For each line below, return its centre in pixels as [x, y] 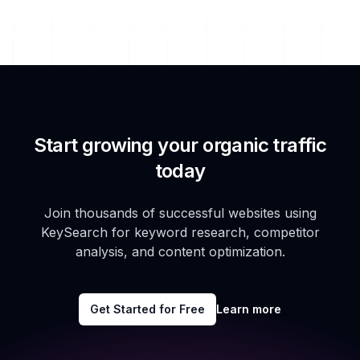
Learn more [249, 309]
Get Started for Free [147, 309]
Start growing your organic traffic [180, 145]
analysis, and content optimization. [180, 252]
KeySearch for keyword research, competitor [180, 233]
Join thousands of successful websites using [180, 213]
